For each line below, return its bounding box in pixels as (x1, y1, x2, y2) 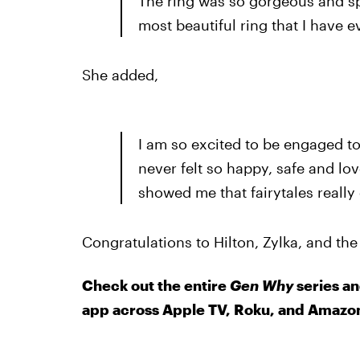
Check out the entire (81, 276, 230, 294)
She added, (81, 66, 158, 84)
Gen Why (229, 276, 293, 294)
